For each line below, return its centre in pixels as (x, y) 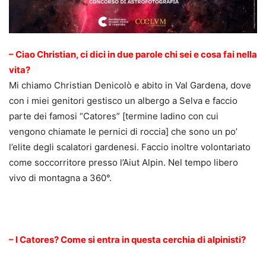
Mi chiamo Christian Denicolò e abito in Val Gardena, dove (130, 85)
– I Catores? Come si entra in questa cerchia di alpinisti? (127, 240)
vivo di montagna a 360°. (60, 178)
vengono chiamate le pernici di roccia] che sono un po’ (123, 132)
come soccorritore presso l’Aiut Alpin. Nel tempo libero (123, 163)
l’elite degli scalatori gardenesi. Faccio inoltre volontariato (130, 147)
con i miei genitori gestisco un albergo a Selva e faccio (123, 101)
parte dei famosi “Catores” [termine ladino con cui (114, 116)
